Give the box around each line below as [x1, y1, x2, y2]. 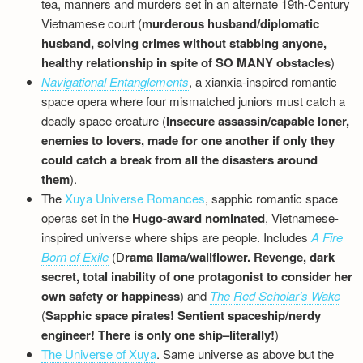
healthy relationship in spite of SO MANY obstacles [41, 53, 331, 71]
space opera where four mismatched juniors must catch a [41, 92, 346, 109]
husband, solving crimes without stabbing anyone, [41, 34, 327, 52]
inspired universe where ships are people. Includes [41, 228, 312, 246]
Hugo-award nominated [132, 209, 266, 227]
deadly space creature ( [41, 112, 167, 129]
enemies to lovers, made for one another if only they [41, 131, 335, 149]
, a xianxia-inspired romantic [189, 73, 338, 90]
